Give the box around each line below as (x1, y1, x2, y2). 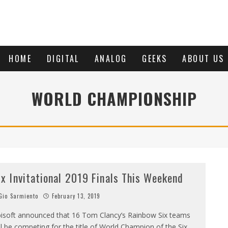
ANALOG (94, 52, 127, 65)
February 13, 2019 (51, 192, 101, 200)
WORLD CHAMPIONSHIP (31, 87, 197, 110)
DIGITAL (47, 52, 79, 65)
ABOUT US (182, 52, 224, 65)
